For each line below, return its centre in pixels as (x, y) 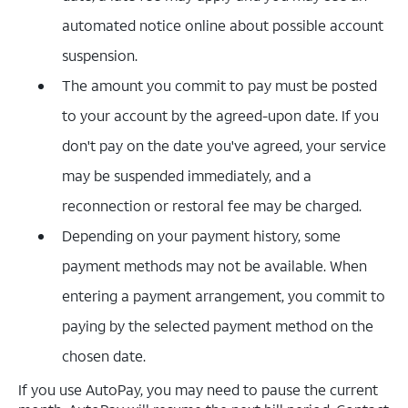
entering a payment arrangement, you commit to (224, 296)
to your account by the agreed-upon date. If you (220, 116)
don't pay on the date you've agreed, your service (224, 146)
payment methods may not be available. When (214, 266)
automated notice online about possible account (223, 25)
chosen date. (104, 356)
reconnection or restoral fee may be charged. (212, 206)
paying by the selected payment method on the (218, 326)
